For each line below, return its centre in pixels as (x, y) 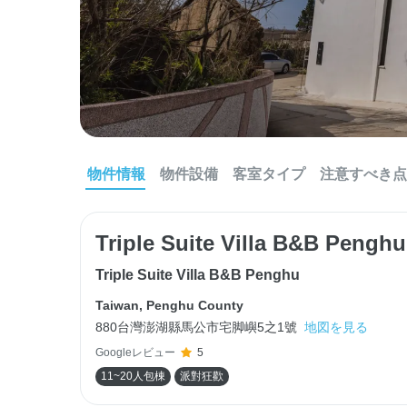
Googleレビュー (135, 352)
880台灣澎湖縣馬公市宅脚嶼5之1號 (196, 327)
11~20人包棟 (133, 376)
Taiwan (117, 305)
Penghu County (195, 305)
